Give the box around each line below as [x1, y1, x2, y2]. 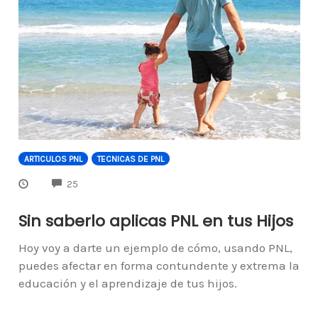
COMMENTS [77, 177, 128, 188]
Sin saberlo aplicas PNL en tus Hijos [18, 209, 293, 232]
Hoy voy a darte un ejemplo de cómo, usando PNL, [18, 240, 292, 255]
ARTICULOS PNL [23, 153, 82, 164]
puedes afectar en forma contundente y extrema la [18, 258, 300, 273]
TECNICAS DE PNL [97, 153, 164, 164]
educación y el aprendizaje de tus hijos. [18, 275, 237, 290]
